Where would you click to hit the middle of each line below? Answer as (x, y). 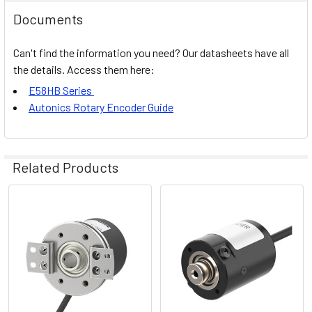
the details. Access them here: (84, 69)
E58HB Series (60, 91)
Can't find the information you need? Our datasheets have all (151, 52)
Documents (48, 18)
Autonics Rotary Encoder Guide (101, 107)
